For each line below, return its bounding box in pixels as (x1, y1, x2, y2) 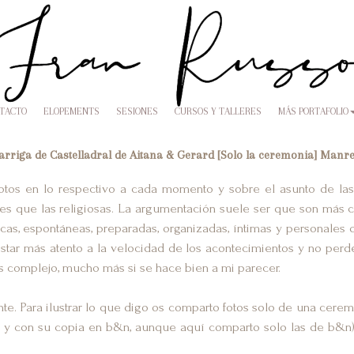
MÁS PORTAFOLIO (278, 106, 348, 117)
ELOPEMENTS (43, 106, 100, 117)
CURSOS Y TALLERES (175, 106, 262, 117)
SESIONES (116, 106, 158, 117)
